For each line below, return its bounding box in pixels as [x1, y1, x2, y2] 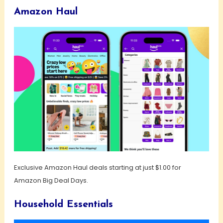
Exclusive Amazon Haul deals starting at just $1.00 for [13, 163, 181, 173]
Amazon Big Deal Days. [13, 176, 88, 186]
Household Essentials [13, 200, 113, 210]
